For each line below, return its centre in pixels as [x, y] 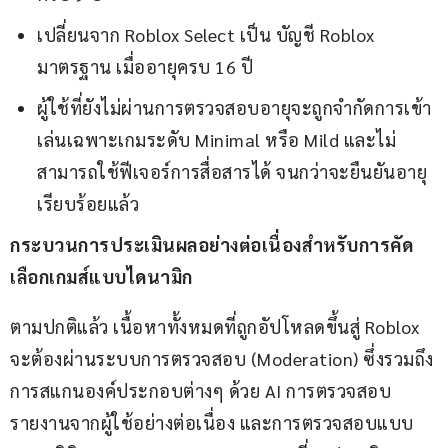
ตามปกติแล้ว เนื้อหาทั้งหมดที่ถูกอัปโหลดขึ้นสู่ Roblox [217, 327]
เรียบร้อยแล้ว [88, 204]
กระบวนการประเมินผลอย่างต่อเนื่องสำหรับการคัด [211, 245]
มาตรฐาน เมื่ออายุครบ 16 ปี [145, 67]
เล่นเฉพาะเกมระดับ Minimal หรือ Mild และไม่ [216, 140]
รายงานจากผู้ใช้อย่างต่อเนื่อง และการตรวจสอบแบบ [212, 423]
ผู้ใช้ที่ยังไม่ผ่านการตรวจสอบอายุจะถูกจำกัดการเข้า [234, 108]
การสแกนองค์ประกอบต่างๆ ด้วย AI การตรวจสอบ [200, 391]
